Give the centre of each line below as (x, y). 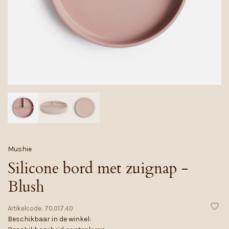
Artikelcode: (25, 208)
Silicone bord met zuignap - (98, 168)
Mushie (20, 149)
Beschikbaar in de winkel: (49, 219)
